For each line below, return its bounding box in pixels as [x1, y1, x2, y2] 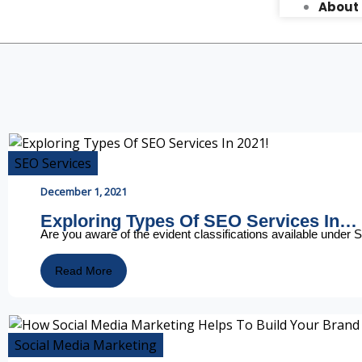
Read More [55, 263, 112, 277]
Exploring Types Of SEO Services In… [40, 211, 357, 232]
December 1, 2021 [40, 184, 127, 200]
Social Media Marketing [15, 335, 157, 354]
